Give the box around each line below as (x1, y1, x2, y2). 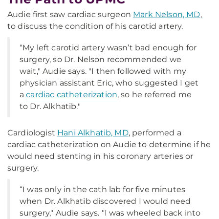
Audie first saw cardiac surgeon (7, 10, 133, 19)
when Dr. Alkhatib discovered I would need (20, 197, 191, 206)
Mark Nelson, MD (133, 10, 200, 19)
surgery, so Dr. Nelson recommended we (20, 55, 181, 64)
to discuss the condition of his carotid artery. (7, 22, 183, 31)
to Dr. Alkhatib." (20, 102, 81, 111)
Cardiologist (7, 128, 58, 137)
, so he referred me (117, 90, 192, 99)
